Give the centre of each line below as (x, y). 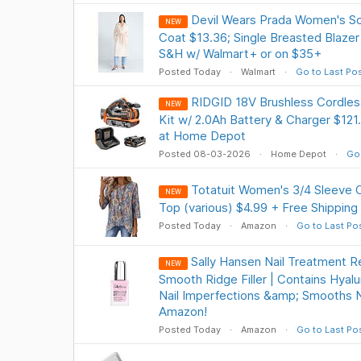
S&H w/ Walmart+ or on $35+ (240, 54)
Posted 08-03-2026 (205, 154)
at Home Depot (202, 136)
